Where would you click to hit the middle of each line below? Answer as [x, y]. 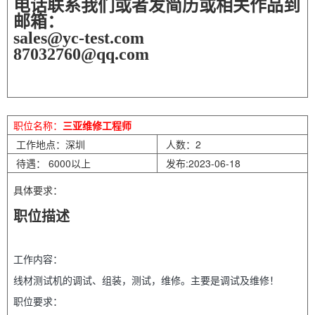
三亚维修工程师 [97, 125]
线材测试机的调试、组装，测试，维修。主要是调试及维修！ [146, 281]
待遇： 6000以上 [52, 163]
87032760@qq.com [81, 54]
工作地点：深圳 [49, 144]
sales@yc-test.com [79, 38]
